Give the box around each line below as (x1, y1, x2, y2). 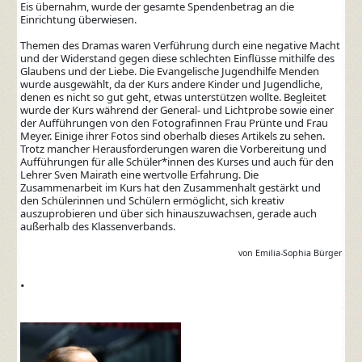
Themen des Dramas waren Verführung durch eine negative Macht (20, 37, 341, 53)
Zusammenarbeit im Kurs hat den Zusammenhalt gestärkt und (20, 179, 322, 195)
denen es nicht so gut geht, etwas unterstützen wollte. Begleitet (20, 89, 327, 104)
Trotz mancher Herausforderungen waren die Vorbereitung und (20, 141, 327, 156)
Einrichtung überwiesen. (20, 11, 137, 27)
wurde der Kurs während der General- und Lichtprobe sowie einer (20, 102, 335, 117)
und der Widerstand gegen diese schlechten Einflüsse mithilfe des (20, 50, 335, 65)
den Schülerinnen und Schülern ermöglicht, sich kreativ (20, 192, 285, 208)
